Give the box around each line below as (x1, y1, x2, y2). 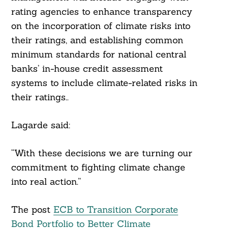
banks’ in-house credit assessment (11, 63, 163, 75)
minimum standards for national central (11, 48, 186, 61)
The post (11, 204, 53, 216)
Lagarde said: (11, 119, 70, 131)
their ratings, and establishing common (11, 34, 183, 46)
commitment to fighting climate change (11, 161, 185, 174)
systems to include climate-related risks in (11, 77, 197, 89)
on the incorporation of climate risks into (11, 20, 190, 32)
